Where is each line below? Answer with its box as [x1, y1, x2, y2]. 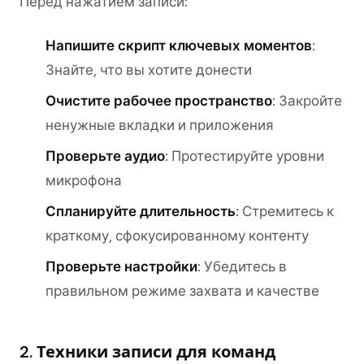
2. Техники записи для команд [19, 341, 275, 362]
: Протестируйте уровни [165, 148, 324, 164]
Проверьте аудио [45, 148, 165, 164]
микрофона [45, 172, 122, 188]
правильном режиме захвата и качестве [45, 283, 319, 299]
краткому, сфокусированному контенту [45, 227, 309, 244]
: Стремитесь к [236, 203, 334, 219]
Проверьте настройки [45, 258, 197, 275]
